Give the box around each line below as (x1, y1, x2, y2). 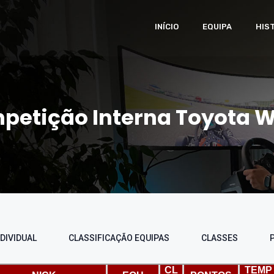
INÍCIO (155, 22, 179, 31)
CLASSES (201, 233, 238, 243)
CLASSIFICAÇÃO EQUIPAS (68, 233, 169, 243)
